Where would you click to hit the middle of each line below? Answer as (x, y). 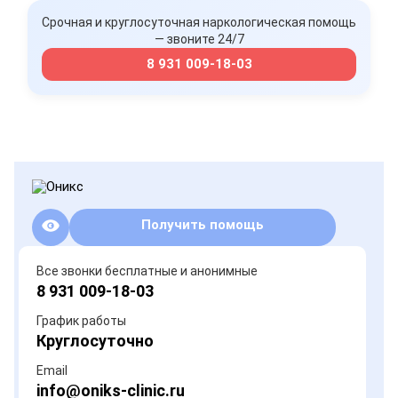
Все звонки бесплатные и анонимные (147, 271)
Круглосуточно (95, 341)
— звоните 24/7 (199, 39)
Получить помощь (203, 225)
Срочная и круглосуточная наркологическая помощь (199, 22)
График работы (81, 321)
